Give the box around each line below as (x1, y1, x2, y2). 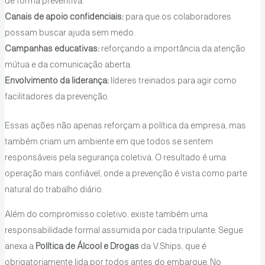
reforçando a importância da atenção (99, 45, 245, 54)
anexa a (4, 242, 35, 251)
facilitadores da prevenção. (4, 93, 109, 102)
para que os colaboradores (123, 13, 231, 22)
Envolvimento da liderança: (4, 77, 109, 86)
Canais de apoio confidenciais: (4, 13, 124, 22)
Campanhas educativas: (4, 45, 99, 54)
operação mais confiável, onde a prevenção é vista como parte (4, 170, 247, 179)
